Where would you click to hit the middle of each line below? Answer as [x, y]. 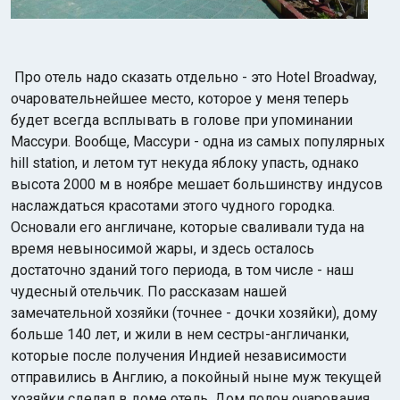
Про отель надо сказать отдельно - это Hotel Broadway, [196, 77]
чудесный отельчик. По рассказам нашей [149, 292]
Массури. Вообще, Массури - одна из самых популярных [198, 142]
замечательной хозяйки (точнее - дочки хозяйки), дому [194, 313]
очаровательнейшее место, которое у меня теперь [180, 99]
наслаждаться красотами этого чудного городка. [173, 206]
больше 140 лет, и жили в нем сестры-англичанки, [180, 334]
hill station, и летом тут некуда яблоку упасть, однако [185, 163]
